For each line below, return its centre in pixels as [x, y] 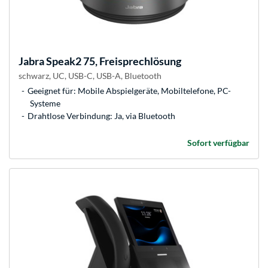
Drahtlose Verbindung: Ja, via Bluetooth [101, 116]
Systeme [45, 103]
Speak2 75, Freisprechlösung [113, 61]
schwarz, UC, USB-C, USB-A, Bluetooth [90, 76]
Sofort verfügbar [218, 143]
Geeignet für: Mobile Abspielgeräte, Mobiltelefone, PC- [129, 91]
